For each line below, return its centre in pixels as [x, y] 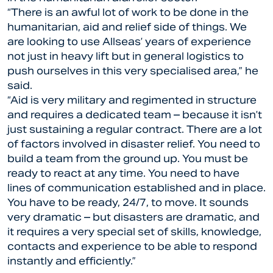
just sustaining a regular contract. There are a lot [135, 129]
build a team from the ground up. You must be [128, 159]
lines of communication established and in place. [136, 188]
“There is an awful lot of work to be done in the [128, 12]
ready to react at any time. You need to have [123, 173]
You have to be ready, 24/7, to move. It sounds [128, 203]
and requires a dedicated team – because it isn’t [135, 115]
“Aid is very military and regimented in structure [132, 100]
